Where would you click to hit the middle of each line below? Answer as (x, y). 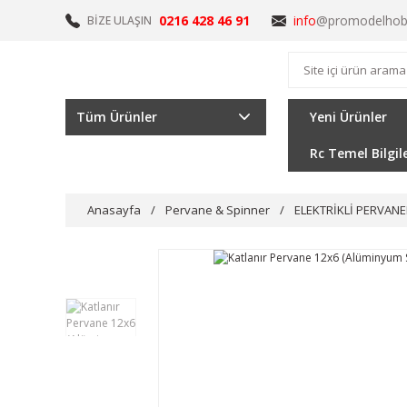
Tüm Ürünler (117, 117)
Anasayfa (114, 210)
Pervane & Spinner (218, 210)
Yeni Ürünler (348, 117)
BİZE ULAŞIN (119, 20)
